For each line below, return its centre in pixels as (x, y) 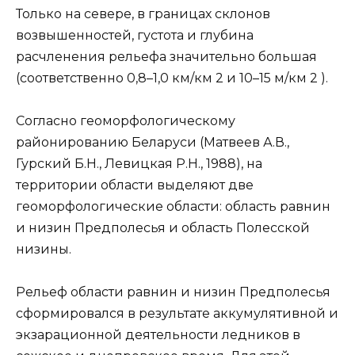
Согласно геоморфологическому (126, 120)
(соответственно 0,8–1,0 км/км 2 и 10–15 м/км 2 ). (172, 78)
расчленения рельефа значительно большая (166, 56)
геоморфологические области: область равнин (173, 206)
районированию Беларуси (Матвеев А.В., (153, 142)
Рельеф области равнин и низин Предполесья (173, 292)
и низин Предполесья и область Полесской (163, 227)
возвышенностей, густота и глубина (135, 35)
